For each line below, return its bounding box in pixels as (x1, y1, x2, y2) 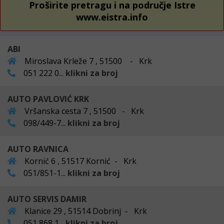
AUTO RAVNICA (7, 143, 68, 154)
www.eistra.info (76, 10, 148, 23)
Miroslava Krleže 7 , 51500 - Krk (22, 55, 152, 66)
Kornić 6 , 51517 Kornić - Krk (22, 155, 136, 166)
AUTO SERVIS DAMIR (7, 193, 86, 204)
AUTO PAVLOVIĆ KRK (7, 93, 89, 104)
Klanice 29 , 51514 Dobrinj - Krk (22, 205, 147, 216)
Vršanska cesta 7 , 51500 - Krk (22, 105, 144, 116)
